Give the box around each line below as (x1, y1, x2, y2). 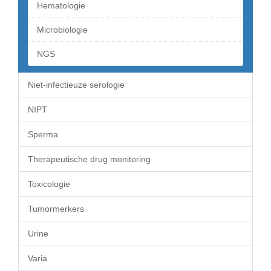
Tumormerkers (28, 204, 84, 214)
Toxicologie (28, 179, 70, 189)
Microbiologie (37, 25, 88, 34)
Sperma (28, 129, 58, 139)
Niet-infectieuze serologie (28, 80, 125, 90)
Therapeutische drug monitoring (28, 154, 151, 164)
